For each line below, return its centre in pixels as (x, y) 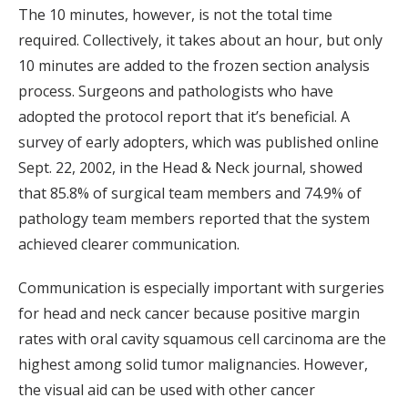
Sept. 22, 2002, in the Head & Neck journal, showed (190, 167)
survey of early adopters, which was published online (199, 142)
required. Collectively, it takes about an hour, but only (200, 40)
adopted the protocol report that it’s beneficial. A (184, 116)
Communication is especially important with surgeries (201, 287)
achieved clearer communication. (131, 244)
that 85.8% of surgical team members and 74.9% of (190, 193)
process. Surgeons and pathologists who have (176, 91)
